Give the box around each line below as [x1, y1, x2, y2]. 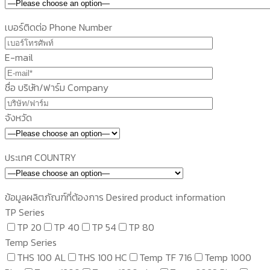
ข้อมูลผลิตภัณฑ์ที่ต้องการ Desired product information [5, 190, 225, 205]
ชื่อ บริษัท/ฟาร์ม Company [5, 80, 108, 95]
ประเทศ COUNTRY [5, 150, 77, 165]
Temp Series [5, 235, 57, 250]
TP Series [5, 205, 45, 220]
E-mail [5, 50, 33, 65]
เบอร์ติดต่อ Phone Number [5, 20, 112, 35]
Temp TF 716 [139, 250, 192, 265]
